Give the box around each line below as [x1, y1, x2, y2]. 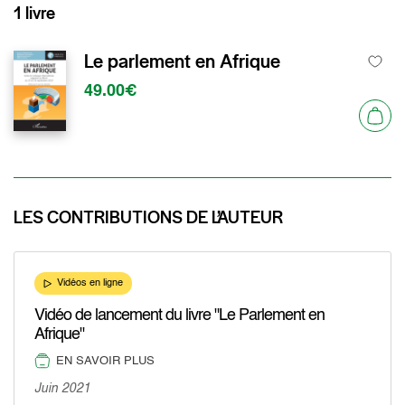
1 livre [14, 2, 55, 24]
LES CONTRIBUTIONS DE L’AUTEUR [14, 206, 283, 229]
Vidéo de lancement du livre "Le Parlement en [34, 307, 325, 324]
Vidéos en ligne [57, 278, 123, 288]
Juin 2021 [34, 382, 90, 395]
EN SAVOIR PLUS [56, 355, 155, 367]
